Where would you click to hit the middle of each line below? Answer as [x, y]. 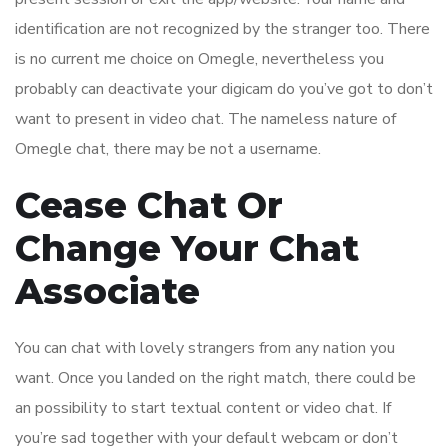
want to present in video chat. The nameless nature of [205, 119]
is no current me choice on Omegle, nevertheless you [199, 59]
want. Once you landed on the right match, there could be [215, 378]
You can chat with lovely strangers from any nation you [205, 348]
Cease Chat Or [149, 205]
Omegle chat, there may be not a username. [168, 149]
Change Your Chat [187, 248]
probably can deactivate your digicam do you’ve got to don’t [224, 89]
